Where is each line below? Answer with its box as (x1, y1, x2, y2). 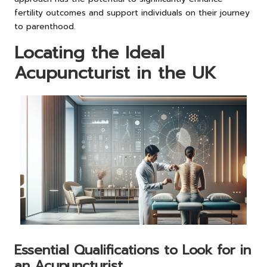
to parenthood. (14, 20, 76, 33)
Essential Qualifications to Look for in (14, 240, 251, 260)
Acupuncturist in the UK (14, 60, 216, 86)
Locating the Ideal (14, 40, 164, 66)
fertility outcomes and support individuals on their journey (14, 7, 250, 20)
